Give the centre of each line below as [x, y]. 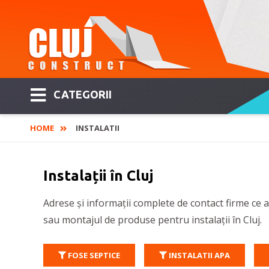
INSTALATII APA [198, 255]
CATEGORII [83, 94]
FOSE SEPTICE [93, 255]
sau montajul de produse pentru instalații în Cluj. [153, 220]
